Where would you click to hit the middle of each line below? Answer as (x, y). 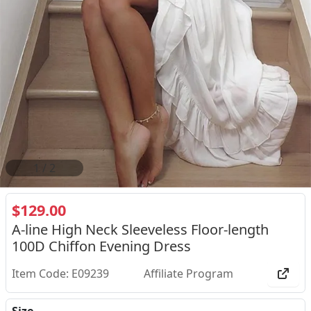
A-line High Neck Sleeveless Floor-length (140, 229)
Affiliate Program (188, 274)
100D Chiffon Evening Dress (101, 246)
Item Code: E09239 (60, 274)
